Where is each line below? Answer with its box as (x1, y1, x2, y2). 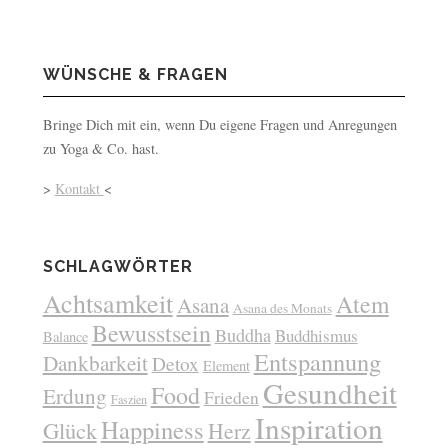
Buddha (214, 322, 271, 347)
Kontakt (54, 178, 104, 198)
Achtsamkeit (42, 285, 173, 320)
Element (202, 355, 250, 375)
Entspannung (253, 344, 381, 378)
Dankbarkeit (42, 347, 148, 377)
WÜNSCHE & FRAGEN (42, 64, 228, 84)
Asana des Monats (232, 298, 332, 317)
